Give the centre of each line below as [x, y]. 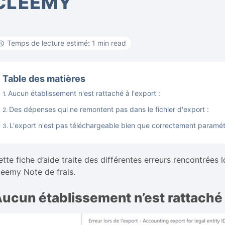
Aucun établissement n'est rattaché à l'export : [84, 93]
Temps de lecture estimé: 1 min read [67, 43]
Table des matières [44, 79]
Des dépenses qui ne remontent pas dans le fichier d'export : [109, 109]
